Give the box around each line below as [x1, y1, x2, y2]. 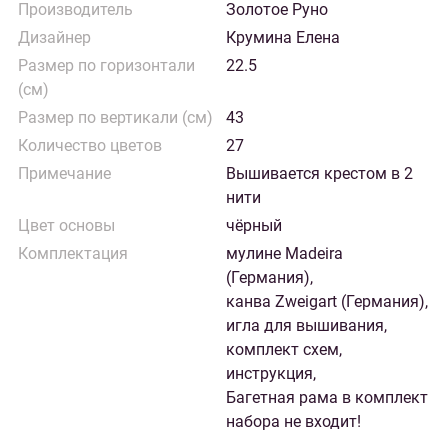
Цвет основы [18, 216, 115, 235]
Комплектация [18, 244, 128, 263]
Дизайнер [18, 28, 91, 47]
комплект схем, [226, 340, 342, 359]
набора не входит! [226, 412, 361, 431]
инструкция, [226, 364, 316, 383]
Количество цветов [18, 136, 162, 155]
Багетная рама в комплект [226, 388, 428, 407]
